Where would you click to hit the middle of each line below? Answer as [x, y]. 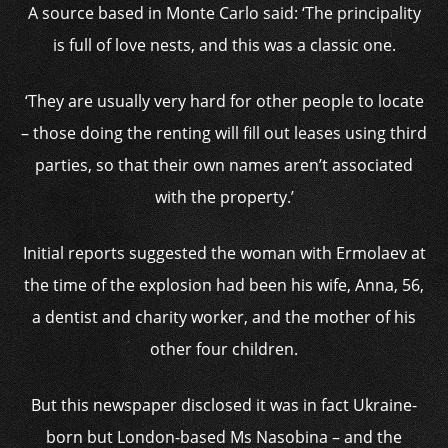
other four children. [224, 349]
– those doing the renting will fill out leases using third [224, 133]
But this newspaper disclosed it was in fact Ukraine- [224, 405]
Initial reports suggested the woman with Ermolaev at [224, 253]
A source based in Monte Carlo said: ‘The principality [224, 13]
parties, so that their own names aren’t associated [224, 165]
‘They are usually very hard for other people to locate [224, 101]
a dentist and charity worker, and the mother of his [224, 317]
